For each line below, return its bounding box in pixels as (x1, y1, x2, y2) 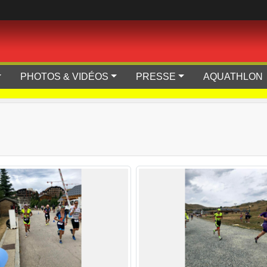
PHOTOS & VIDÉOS (20, 72, 109, 82)
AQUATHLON (203, 72, 265, 82)
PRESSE (136, 72, 176, 82)
